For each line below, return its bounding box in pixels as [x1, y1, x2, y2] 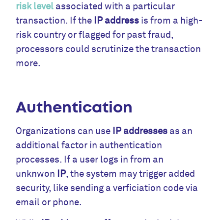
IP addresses [112, 125, 168, 137]
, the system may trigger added [66, 167, 195, 180]
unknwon [16, 167, 57, 180]
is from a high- [139, 14, 203, 27]
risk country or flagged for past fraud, [16, 28, 174, 41]
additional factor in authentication [16, 139, 163, 151]
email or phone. [16, 196, 82, 208]
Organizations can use [16, 125, 113, 137]
